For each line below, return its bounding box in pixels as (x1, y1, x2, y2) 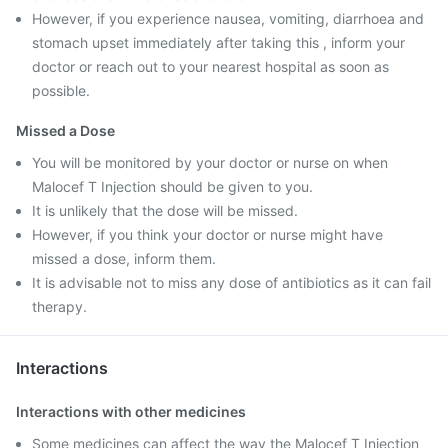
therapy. (32, 298, 87, 315)
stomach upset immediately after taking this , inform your (32, 34, 405, 51)
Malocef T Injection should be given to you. (32, 178, 313, 195)
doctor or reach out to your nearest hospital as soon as (32, 58, 389, 75)
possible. (32, 82, 90, 99)
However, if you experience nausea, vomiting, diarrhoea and (32, 10, 424, 27)
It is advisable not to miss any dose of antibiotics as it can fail (32, 274, 431, 291)
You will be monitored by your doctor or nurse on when (32, 154, 388, 171)
